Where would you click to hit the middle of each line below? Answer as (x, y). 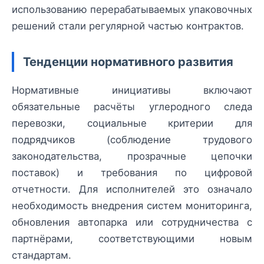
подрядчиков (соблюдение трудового (132, 140)
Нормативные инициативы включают (132, 90)
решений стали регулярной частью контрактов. (128, 26)
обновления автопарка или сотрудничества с (132, 222)
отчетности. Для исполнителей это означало (132, 189)
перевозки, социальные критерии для (132, 123)
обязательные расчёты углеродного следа (132, 107)
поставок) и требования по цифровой (132, 173)
